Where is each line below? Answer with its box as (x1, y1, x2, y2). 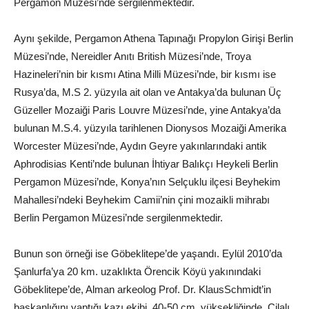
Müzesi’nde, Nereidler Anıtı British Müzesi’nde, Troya (14, 50, 251, 62)
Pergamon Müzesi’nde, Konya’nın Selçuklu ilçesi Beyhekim (14, 176, 281, 188)
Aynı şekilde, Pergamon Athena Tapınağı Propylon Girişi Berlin (14, 32, 293, 44)
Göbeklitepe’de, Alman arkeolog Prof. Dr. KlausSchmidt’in (14, 283, 271, 295)
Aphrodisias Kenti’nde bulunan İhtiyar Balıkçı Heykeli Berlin (14, 158, 278, 170)
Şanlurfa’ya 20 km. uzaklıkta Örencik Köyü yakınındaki (14, 266, 261, 277)
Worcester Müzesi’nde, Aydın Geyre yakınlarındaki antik (14, 140, 267, 152)
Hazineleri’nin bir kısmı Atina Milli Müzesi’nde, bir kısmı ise (14, 68, 276, 80)
